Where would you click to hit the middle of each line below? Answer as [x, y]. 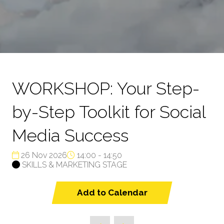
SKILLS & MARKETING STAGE [74, 165]
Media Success [70, 135]
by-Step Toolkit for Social [109, 112]
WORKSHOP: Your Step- [106, 88]
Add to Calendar [112, 192]
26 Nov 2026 [43, 155]
